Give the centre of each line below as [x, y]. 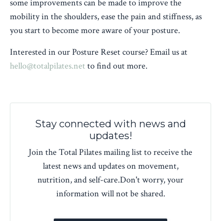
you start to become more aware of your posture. [95, 31]
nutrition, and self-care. [79, 180]
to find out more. [116, 66]
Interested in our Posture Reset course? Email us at [99, 52]
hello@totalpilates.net [48, 66]
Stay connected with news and [110, 124]
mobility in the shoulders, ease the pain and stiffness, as [106, 17]
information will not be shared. [110, 194]
